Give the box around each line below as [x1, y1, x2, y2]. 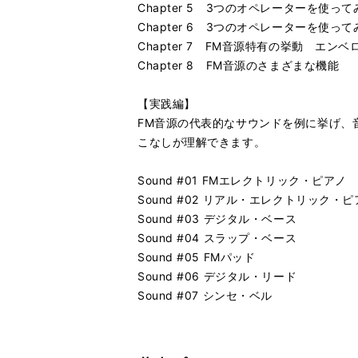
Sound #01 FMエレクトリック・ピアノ [137, 173, 347, 187]
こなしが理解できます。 [137, 135, 266, 149]
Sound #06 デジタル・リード [137, 269, 297, 283]
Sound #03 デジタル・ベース [137, 212, 297, 225]
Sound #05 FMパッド [137, 250, 256, 264]
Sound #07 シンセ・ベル [137, 288, 272, 302]
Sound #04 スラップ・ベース [137, 231, 297, 245]
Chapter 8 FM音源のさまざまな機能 [137, 58, 340, 72]
